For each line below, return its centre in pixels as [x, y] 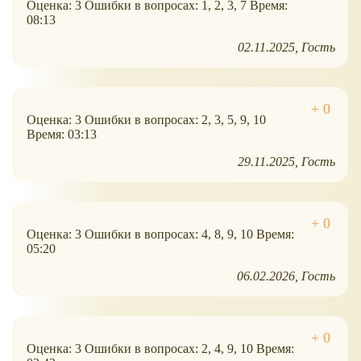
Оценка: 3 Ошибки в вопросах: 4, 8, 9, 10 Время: [160, 234]
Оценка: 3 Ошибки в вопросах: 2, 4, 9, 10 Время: [160, 349]
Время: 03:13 [62, 135]
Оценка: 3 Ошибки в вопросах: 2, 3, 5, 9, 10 [146, 120]
